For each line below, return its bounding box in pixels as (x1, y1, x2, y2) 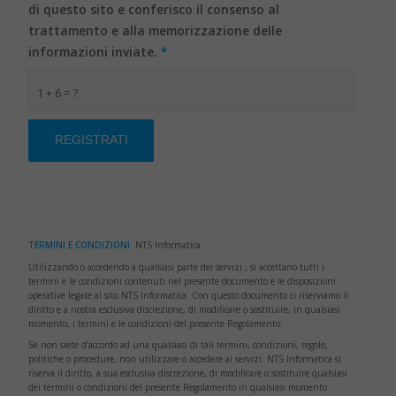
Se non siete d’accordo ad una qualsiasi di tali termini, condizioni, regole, (28, 339, 329, 352)
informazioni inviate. (28, 42, 162, 60)
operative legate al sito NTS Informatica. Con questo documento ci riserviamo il (28, 288, 349, 301)
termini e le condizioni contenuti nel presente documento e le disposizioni (28, 274, 337, 287)
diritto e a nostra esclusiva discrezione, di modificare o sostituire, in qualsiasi (28, 302, 341, 316)
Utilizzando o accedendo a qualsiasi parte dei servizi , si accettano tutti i (28, 260, 325, 273)
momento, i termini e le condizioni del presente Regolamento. (28, 316, 284, 330)
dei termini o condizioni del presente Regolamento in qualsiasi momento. (28, 381, 331, 394)
